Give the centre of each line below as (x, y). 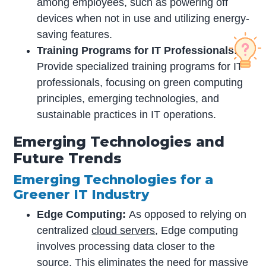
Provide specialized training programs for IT (140, 66)
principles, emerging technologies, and (128, 98)
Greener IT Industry (81, 194)
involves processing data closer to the (126, 246)
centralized (64, 230)
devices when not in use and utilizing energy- (143, 18)
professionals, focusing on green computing (140, 82)
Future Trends (68, 158)
